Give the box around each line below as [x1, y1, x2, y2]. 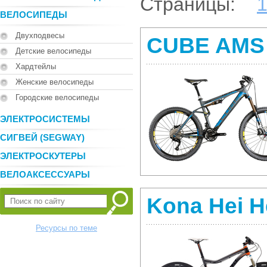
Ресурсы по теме [36, 223, 97, 232]
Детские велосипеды [15, 46, 91, 55]
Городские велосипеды [15, 93, 99, 102]
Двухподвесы [15, 31, 64, 40]
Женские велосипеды [15, 77, 94, 86]
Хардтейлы [15, 62, 56, 71]
